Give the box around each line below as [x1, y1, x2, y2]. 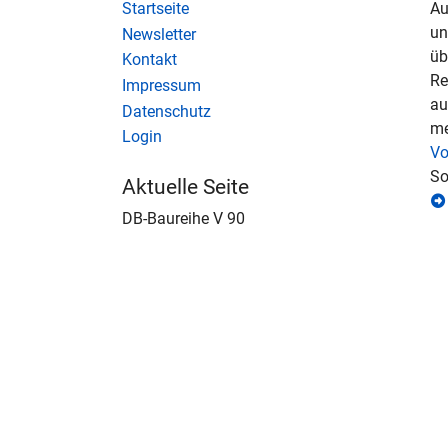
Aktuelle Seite [122, 174, 249, 199]
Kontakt [122, 50, 177, 70]
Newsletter [122, 24, 196, 44]
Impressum [122, 76, 201, 96]
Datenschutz [122, 101, 211, 121]
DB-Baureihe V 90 [122, 209, 245, 229]
